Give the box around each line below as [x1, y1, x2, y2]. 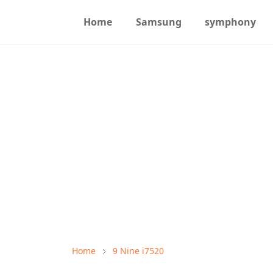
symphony [204, 15, 256, 29]
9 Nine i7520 [113, 245, 164, 257]
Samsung [135, 15, 182, 29]
